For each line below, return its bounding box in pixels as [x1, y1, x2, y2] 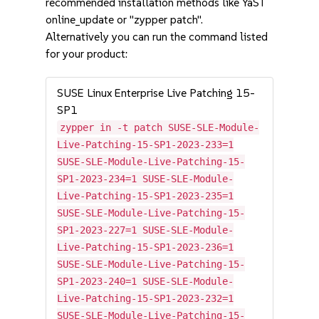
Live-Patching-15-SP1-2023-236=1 [57, 241, 234, 253]
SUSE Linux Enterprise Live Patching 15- [57, 86, 256, 100]
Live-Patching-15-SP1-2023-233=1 [57, 139, 234, 150]
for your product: [46, 47, 128, 61]
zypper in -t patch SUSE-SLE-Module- [60, 122, 260, 133]
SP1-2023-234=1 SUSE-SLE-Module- [57, 173, 234, 184]
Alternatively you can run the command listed [46, 30, 268, 43]
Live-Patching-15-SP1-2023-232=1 [57, 293, 234, 304]
